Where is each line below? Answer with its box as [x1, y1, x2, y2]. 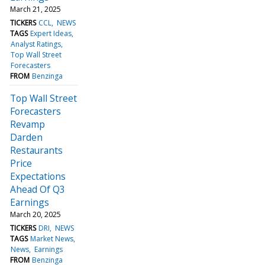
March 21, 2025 [10, 4, 61, 14]
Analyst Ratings [11, 38, 62, 49]
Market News [30, 233, 74, 244]
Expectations [10, 169, 66, 183]
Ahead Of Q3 [10, 182, 65, 196]
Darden [10, 130, 43, 144]
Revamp [10, 117, 45, 131]
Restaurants [10, 143, 63, 157]
